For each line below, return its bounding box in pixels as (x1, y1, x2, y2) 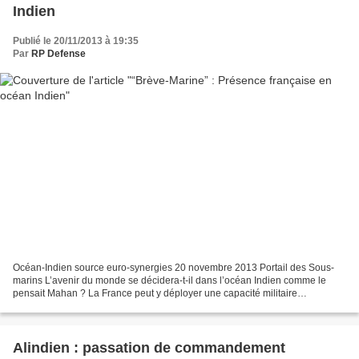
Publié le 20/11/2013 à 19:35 (13, 34, 139, 46)
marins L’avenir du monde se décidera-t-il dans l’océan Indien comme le (13, 275, 326, 287)
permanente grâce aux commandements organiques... (13, 301, 248, 313)
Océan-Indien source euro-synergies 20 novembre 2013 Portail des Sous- (13, 262, 334, 274)
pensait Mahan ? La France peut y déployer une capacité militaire (13, 288, 297, 300)
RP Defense (31, 47, 86, 59)
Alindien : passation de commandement (13, 340, 285, 357)
